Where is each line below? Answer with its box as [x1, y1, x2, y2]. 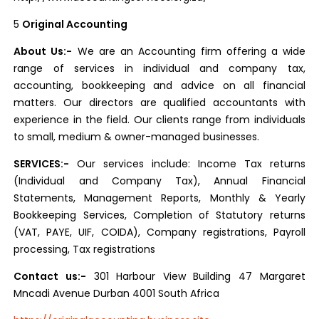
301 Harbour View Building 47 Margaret [86, 269, 305, 283]
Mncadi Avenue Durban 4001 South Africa [14, 286, 223, 300]
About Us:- [14, 44, 73, 58]
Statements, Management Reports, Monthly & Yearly [14, 191, 305, 205]
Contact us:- [14, 269, 87, 283]
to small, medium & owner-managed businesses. [14, 130, 260, 144]
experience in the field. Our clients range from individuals [14, 113, 305, 127]
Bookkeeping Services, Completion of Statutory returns [14, 208, 305, 222]
